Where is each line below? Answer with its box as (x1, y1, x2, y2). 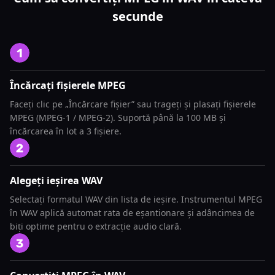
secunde (112, 8, 163, 25)
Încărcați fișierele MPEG (10, 79, 126, 92)
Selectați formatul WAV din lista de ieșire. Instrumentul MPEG (10, 193, 262, 205)
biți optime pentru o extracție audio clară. (10, 220, 182, 232)
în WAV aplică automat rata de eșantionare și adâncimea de (10, 207, 255, 219)
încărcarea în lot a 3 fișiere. (10, 125, 122, 137)
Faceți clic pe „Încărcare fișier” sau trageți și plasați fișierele (10, 98, 256, 110)
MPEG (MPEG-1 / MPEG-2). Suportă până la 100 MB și (10, 112, 226, 123)
